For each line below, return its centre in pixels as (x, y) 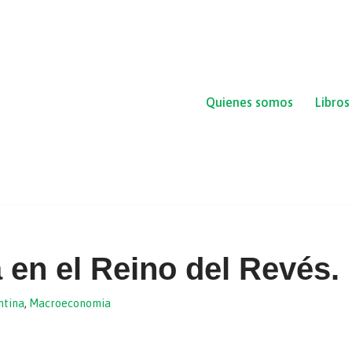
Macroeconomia (70, 303)
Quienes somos (249, 102)
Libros (332, 102)
